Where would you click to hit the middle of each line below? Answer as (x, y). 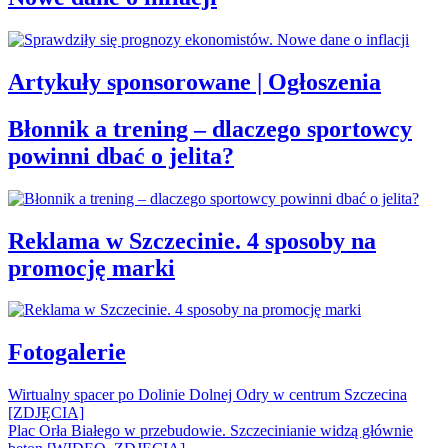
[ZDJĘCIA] (46, 413)
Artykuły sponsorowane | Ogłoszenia (194, 81)
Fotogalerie (67, 352)
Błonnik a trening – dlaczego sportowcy (210, 128)
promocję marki (91, 267)
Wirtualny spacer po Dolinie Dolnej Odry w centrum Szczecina (207, 395)
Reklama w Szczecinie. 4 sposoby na (192, 240)
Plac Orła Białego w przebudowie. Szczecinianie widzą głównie (210, 431)
